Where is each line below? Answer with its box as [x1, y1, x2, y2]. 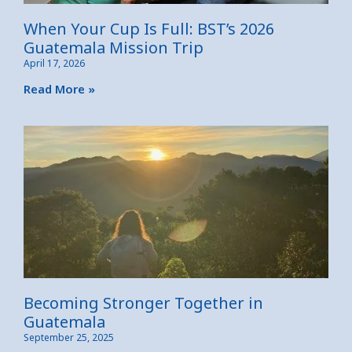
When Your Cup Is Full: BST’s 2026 [24, 17, 274, 39]
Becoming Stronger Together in [24, 291, 263, 313]
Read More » [24, 80, 95, 97]
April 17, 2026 [24, 56, 85, 70]
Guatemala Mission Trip [24, 36, 203, 58]
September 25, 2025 [24, 330, 114, 344]
